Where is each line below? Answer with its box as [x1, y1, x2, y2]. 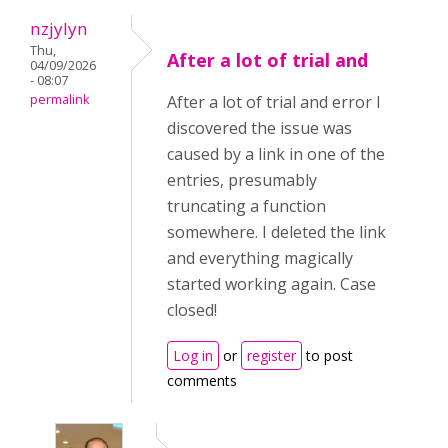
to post [302, 346, 353, 365]
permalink [30, 91, 89, 108]
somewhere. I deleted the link [167, 221, 386, 243]
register [247, 346, 296, 365]
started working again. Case [167, 273, 376, 295]
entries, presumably [167, 169, 317, 191]
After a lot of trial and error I [167, 91, 381, 113]
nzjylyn [30, 17, 88, 40]
